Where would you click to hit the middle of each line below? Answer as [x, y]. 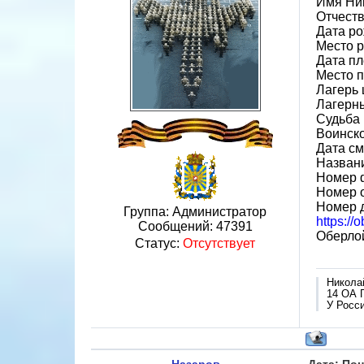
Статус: [159, 243]
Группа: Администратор [195, 212]
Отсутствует [219, 243]
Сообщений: [177, 226]
